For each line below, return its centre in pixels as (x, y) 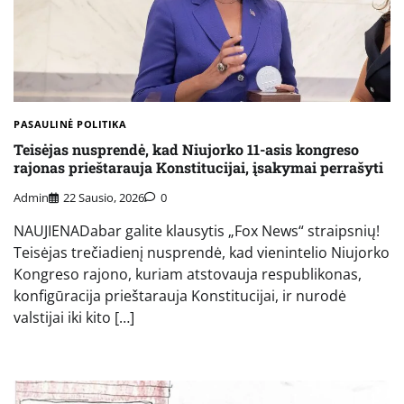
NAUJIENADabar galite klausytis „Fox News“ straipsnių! (197, 230)
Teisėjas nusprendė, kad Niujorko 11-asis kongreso (186, 150)
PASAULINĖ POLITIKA (70, 124)
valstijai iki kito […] (74, 317)
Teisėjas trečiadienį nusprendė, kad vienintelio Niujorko (202, 252)
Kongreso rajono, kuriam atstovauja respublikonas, (188, 274)
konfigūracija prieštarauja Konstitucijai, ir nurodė (180, 295)
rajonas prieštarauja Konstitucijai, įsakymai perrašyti (198, 168)
